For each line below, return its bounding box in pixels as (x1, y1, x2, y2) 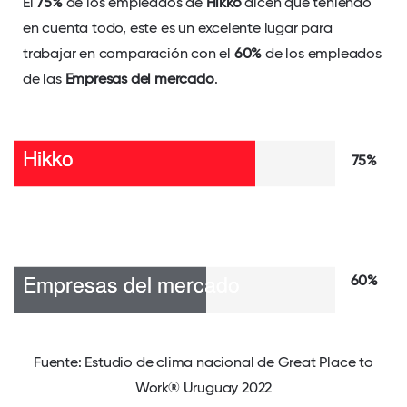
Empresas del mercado (65, 70, 214, 88)
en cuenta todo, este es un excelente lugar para (23, 19, 333, 37)
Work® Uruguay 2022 (134, 379, 273, 397)
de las (23, 70, 65, 88)
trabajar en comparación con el (23, 45, 234, 63)
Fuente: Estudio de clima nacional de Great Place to (34, 353, 373, 372)
